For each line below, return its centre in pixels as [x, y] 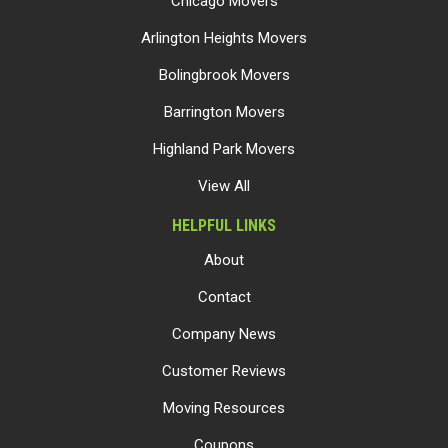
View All [224, 186]
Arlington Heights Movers [224, 38]
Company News [224, 334]
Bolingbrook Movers [224, 75]
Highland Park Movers [224, 149]
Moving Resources [224, 408]
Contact [224, 297]
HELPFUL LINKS [224, 225]
